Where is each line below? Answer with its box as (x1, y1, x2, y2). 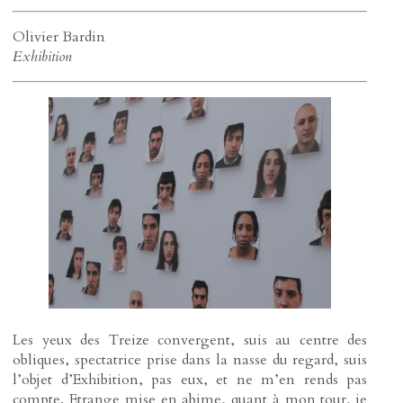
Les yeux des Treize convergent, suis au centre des (13, 329, 367, 350)
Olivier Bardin (13, 26, 106, 47)
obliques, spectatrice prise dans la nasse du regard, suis (13, 349, 367, 370)
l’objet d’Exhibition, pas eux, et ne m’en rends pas (13, 369, 367, 390)
